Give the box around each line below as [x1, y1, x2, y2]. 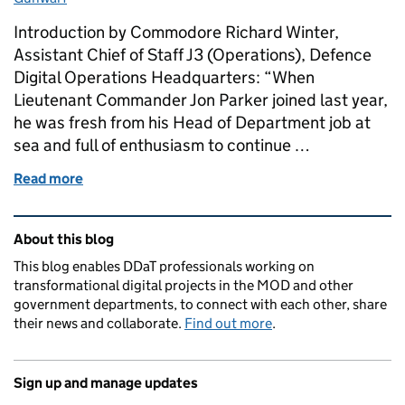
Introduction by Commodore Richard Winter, [14, 22, 339, 42]
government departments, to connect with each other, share [14, 296, 387, 313]
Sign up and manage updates [14, 374, 198, 391]
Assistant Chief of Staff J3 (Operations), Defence [14, 44, 372, 65]
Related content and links [17, 216, 238, 240]
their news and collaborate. [14, 315, 184, 332]
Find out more [184, 315, 272, 332]
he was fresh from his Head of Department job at [14, 112, 371, 133]
